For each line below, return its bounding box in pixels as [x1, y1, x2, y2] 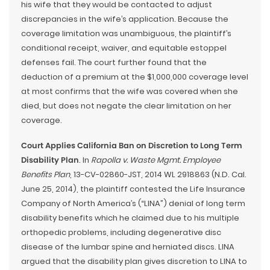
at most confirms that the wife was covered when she [21, 85, 238, 97]
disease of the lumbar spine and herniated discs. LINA [21, 240, 234, 253]
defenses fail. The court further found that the [21, 56, 207, 68]
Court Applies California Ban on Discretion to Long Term [21, 139, 242, 151]
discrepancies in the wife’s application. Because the [21, 13, 228, 25]
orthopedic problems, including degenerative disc [21, 226, 221, 238]
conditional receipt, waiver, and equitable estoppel [21, 42, 227, 54]
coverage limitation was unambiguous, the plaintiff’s [21, 27, 231, 39]
